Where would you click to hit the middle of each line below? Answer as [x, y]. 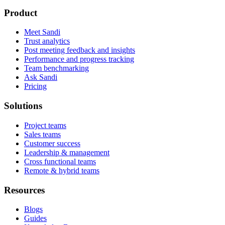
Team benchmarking [57, 68]
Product [21, 13]
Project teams [45, 125]
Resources [24, 190]
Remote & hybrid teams [62, 170]
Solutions [23, 106]
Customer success [52, 143]
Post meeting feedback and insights [80, 50]
